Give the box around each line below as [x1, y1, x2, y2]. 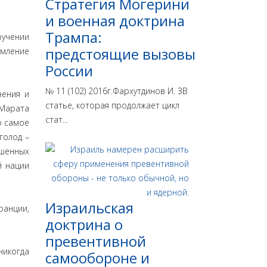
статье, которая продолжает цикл [45, 100, 179, 111]
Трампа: [45, 27, 102, 48]
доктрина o [45, 215, 123, 235]
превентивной [45, 231, 146, 252]
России [45, 61, 93, 81]
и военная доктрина [45, 11, 185, 31]
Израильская [45, 198, 133, 218]
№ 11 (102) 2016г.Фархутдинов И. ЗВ [45, 85, 188, 97]
